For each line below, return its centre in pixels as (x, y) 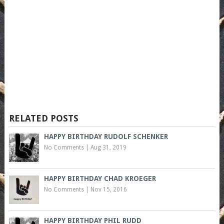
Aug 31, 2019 (108, 148)
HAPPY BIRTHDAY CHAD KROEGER (100, 179)
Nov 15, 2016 (108, 190)
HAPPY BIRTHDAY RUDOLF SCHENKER (106, 137)
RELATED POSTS (43, 118)
